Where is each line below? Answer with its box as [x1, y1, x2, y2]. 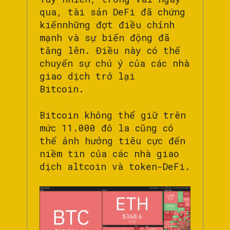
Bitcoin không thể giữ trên [40, 108, 186, 121]
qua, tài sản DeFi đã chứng [40, 5, 185, 18]
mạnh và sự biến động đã [40, 31, 169, 44]
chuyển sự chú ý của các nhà [40, 56, 189, 69]
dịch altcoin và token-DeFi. [40, 160, 190, 172]
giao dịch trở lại [40, 69, 135, 82]
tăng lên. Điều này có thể [40, 44, 180, 56]
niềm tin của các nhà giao [40, 147, 179, 160]
